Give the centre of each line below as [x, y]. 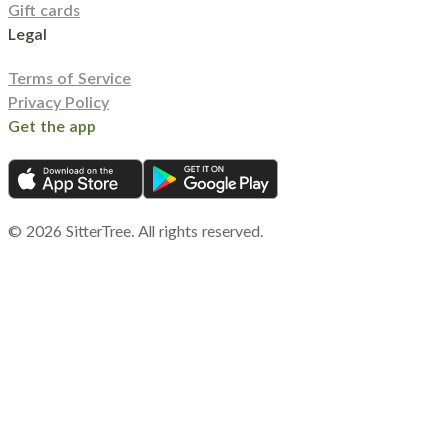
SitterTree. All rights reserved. [163, 232]
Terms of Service [69, 79]
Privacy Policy [58, 103]
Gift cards [44, 11]
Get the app [52, 127]
